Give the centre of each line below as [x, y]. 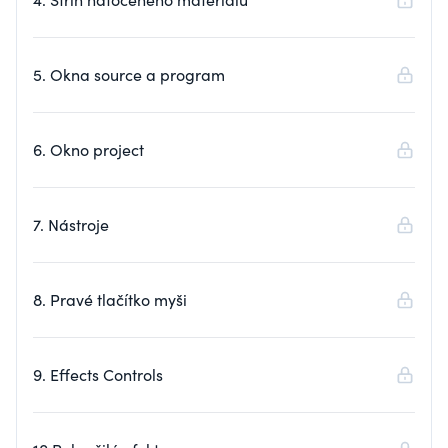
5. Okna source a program [129, 74]
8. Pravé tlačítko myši [110, 299]
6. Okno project [88, 149]
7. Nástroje [71, 224]
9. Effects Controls [98, 374]
